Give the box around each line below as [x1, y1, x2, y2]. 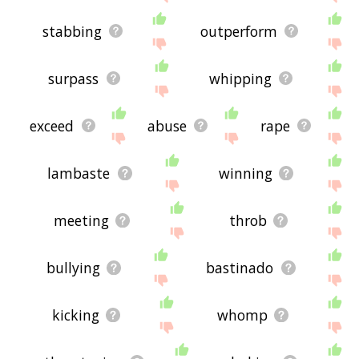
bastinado [206, 257, 274, 277]
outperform [200, 21, 278, 41]
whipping [208, 68, 272, 88]
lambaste [47, 163, 111, 183]
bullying [46, 257, 100, 277]
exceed [30, 115, 75, 135]
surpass [48, 68, 99, 88]
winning [218, 163, 272, 183]
